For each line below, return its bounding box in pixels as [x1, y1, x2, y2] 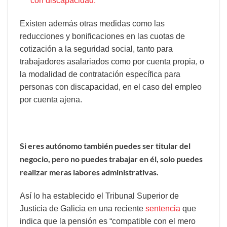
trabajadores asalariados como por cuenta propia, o [20, 57, 204, 66]
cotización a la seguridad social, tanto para [20, 44, 173, 53]
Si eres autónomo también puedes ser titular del [20, 141, 191, 151]
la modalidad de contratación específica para [20, 69, 180, 79]
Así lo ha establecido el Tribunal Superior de [20, 191, 179, 200]
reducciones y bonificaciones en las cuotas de [20, 31, 185, 41]
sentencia [143, 204, 180, 213]
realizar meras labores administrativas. [20, 167, 159, 177]
